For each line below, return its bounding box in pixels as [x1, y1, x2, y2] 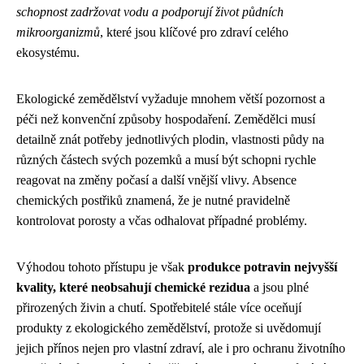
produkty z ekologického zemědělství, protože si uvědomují [16, 320, 321, 335]
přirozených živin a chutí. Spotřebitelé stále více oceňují [16, 300, 301, 314]
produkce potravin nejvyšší [188, 259, 337, 274]
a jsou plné [250, 279, 309, 294]
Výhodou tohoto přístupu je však [16, 259, 188, 274]
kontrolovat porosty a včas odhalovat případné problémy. [16, 213, 307, 227]
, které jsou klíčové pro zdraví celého [100, 24, 288, 39]
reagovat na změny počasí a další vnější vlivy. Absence [16, 172, 297, 187]
